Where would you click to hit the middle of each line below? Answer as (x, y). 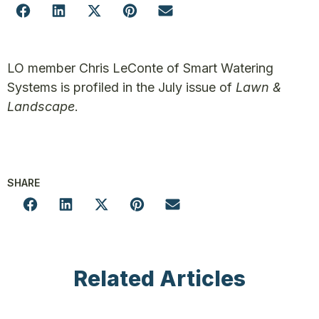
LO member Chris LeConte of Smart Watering (140, 68)
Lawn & (257, 87)
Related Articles (159, 278)
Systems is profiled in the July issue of (120, 87)
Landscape (41, 106)
